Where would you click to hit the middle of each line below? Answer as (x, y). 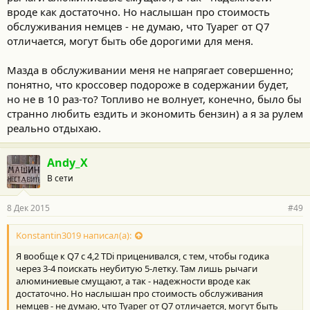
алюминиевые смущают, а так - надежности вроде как (133, 281)
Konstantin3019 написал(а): (74, 236)
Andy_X (67, 162)
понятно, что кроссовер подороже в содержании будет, (148, 84)
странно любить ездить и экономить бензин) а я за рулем (155, 113)
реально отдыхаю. (54, 128)
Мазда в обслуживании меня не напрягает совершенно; (150, 70)
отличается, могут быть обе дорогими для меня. (130, 40)
